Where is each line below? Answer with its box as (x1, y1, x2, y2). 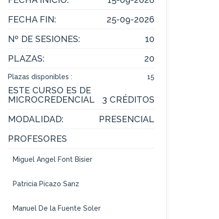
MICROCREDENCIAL (8, 94, 95, 105)
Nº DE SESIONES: (8, 34, 80, 44)
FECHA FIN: (8, 14, 56, 25)
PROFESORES (8, 133, 67, 144)
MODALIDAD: (8, 114, 64, 125)
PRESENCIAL (98, 114, 154, 125)
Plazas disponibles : (8, 73, 72, 81)
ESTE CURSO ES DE (8, 85, 91, 96)
